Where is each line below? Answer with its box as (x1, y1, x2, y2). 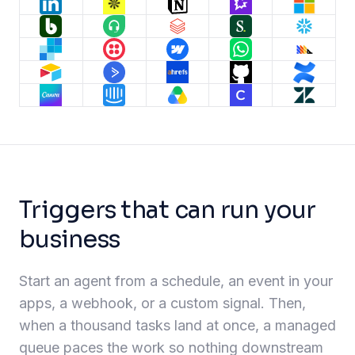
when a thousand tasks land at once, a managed (19, 317, 336, 334)
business (19, 224, 120, 255)
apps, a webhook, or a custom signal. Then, (19, 295, 306, 312)
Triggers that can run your (19, 195, 316, 226)
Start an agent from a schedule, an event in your (19, 273, 333, 290)
